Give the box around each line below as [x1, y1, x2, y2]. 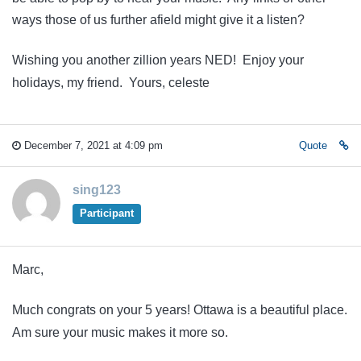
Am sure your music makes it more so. [12, 325, 228, 339]
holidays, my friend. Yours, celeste [12, 75, 210, 89]
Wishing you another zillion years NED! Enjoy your [12, 52, 304, 67]
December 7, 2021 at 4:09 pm [21, 139, 163, 152]
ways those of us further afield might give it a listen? [12, 13, 305, 27]
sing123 [73, 183, 121, 197]
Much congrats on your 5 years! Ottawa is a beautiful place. [12, 302, 347, 317]
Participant [79, 207, 134, 220]
